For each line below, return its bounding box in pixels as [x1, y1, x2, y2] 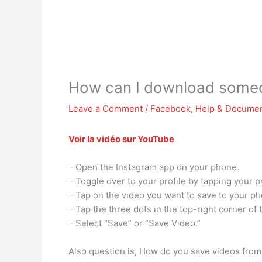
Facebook [150, 103, 191, 114]
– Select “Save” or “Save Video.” [68, 218, 201, 229]
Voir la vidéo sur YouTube [68, 133, 174, 144]
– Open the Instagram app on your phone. [68, 161, 239, 173]
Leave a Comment [68, 103, 143, 114]
